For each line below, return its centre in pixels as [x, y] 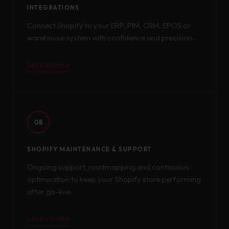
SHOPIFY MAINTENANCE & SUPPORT [89, 149]
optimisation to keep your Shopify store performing [114, 179]
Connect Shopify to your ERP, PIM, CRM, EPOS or [109, 25]
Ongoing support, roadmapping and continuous [108, 167]
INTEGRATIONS [53, 7]
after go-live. [50, 191]
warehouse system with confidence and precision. [111, 38]
